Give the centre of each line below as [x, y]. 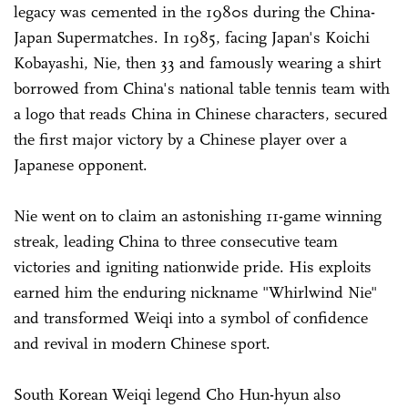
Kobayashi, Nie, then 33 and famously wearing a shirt [197, 63]
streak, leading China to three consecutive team [176, 242]
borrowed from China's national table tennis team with [202, 89]
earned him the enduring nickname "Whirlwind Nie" [195, 293]
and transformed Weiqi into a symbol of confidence [191, 318]
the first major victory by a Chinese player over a [180, 140]
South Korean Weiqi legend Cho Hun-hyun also [177, 395]
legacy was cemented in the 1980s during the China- [194, 12]
